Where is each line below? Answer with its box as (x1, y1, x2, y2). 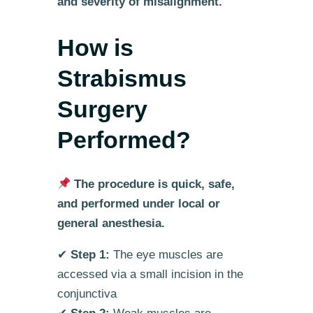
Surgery (57, 95, 147, 122)
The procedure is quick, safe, (74, 177, 235, 191)
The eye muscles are (109, 247, 223, 261)
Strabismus (57, 64, 187, 92)
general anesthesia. (57, 217, 165, 231)
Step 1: (70, 247, 110, 261)
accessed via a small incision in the (57, 267, 243, 281)
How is (57, 34, 133, 61)
